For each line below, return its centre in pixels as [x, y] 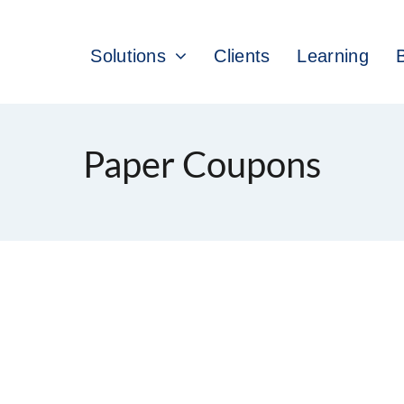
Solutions [129, 56]
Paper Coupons [202, 164]
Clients [242, 56]
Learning [333, 56]
